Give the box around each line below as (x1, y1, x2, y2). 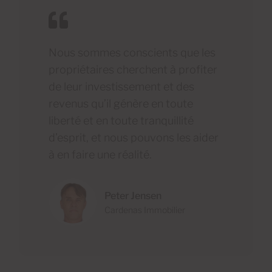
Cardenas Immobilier (104, 204, 185, 215)
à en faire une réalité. (49, 148, 152, 161)
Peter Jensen (104, 189, 161, 202)
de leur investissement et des (49, 80, 194, 93)
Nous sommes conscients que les (49, 46, 216, 59)
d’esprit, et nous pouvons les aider (49, 131, 219, 144)
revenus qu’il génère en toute (49, 97, 193, 110)
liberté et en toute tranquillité (49, 114, 194, 127)
